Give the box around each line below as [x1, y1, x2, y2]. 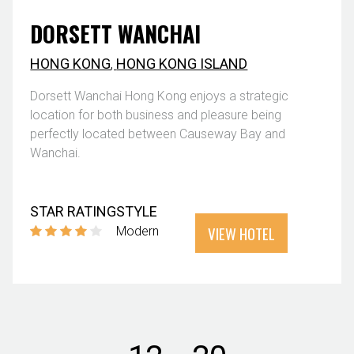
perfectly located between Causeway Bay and [30, 126, 286, 141]
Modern [116, 223, 160, 239]
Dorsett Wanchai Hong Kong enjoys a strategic [30, 88, 289, 104]
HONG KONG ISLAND [116, 55, 248, 72]
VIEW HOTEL [208, 222, 275, 245]
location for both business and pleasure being [30, 107, 282, 122]
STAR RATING [30, 202, 117, 220]
